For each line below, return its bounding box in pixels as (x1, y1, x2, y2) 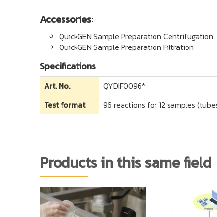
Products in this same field (40, 152, 211, 174)
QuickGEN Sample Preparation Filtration (59, 41, 194, 53)
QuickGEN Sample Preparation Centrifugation (59, 31, 213, 43)
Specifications (40, 60, 96, 73)
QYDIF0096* (103, 80, 145, 92)
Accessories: (40, 12, 93, 27)
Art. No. (44, 80, 70, 92)
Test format (44, 99, 85, 111)
